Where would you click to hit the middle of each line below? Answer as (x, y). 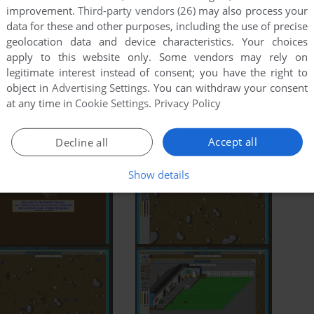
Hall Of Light (118, 28)
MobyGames (205, 28)
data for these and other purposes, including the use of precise (157, 26)
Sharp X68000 (142, 132)
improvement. (42, 11)
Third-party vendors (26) (137, 11)
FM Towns (52, 132)
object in (29, 88)
